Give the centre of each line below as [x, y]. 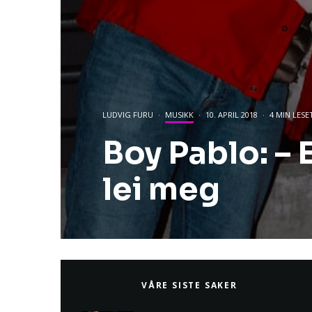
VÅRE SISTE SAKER [189, 286]
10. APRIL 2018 [232, 115]
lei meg [161, 190]
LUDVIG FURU [128, 115]
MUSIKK [179, 115]
